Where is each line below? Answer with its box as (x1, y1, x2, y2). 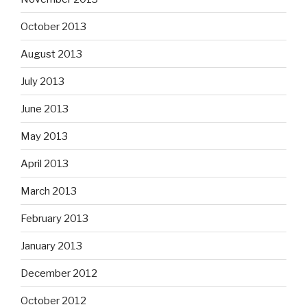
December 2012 (21, 267, 97, 280)
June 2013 (21, 102, 69, 115)
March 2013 (21, 184, 77, 197)
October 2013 (21, 20, 86, 33)
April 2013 (21, 157, 69, 170)
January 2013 (21, 239, 82, 252)
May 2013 (21, 130, 68, 143)
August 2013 (21, 47, 82, 60)
